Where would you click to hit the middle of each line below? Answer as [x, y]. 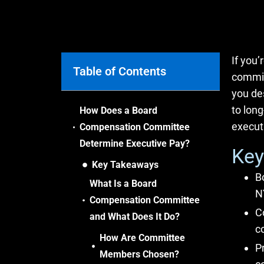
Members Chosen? [140, 254]
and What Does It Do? [134, 217]
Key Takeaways [126, 165]
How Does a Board [119, 110]
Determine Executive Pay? [135, 143]
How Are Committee [143, 238]
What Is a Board [123, 184]
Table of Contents [120, 71]
